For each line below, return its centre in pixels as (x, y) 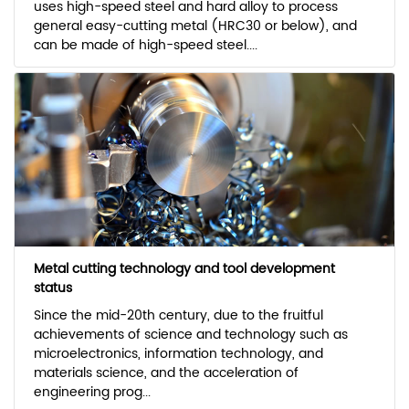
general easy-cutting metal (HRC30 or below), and (195, 26)
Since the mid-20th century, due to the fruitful (178, 315)
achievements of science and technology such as (190, 334)
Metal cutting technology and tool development (184, 268)
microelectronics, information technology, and (178, 353)
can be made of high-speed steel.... (145, 45)
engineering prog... (92, 392)
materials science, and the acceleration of (166, 372)
